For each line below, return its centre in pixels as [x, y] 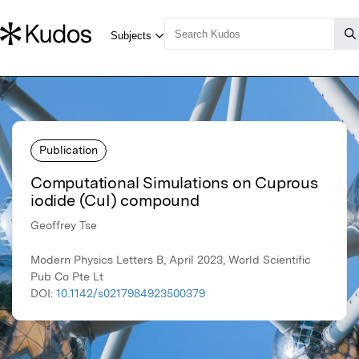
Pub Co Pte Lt [67, 277]
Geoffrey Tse [64, 226]
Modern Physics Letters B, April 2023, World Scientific [171, 260]
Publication [69, 149]
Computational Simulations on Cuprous [174, 183]
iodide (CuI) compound [115, 201]
